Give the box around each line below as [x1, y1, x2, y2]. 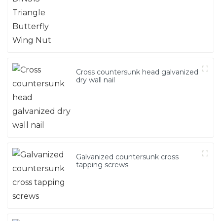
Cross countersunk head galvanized [76, 67, 199, 76]
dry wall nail [76, 75, 115, 84]
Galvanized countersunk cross [76, 152, 179, 161]
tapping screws [76, 160, 129, 169]
